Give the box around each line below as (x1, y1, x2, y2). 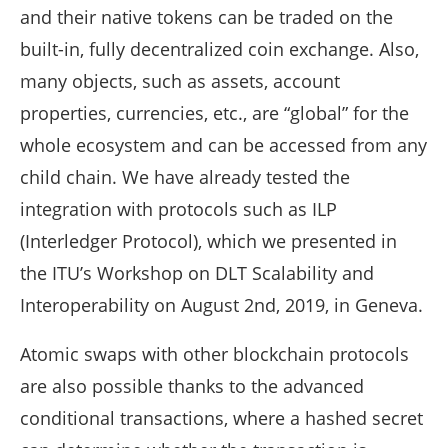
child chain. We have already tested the (20, 165, 350, 190)
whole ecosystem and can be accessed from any (20, 133, 427, 158)
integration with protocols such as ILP (20, 197, 337, 222)
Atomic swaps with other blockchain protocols (20, 342, 409, 367)
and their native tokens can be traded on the (20, 5, 393, 30)
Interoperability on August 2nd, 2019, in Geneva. (20, 293, 423, 318)
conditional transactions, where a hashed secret (20, 406, 423, 431)
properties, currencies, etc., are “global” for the (20, 101, 409, 126)
